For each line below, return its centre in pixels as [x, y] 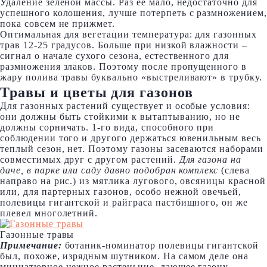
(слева [234, 170]
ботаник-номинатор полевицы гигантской [160, 245]
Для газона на [210, 159]
